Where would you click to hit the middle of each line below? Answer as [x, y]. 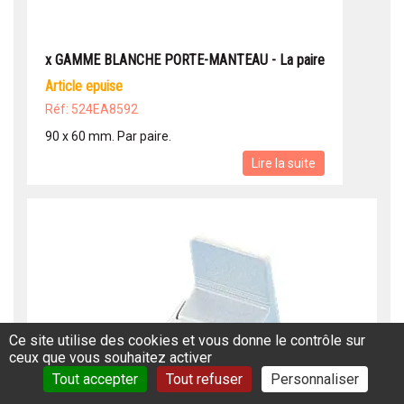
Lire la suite [284, 164]
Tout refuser [204, 379]
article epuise [88, 87]
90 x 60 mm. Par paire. [108, 137]
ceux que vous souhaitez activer [110, 358]
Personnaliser [314, 379]
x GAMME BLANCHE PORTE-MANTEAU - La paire [185, 60]
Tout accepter [95, 379]
